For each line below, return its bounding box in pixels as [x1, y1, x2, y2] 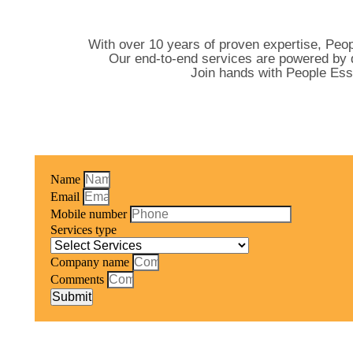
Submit [52, 289, 91, 303]
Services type [50, 222, 117, 236]
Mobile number [50, 206, 130, 221]
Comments [50, 272, 107, 286]
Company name [50, 255, 132, 269]
